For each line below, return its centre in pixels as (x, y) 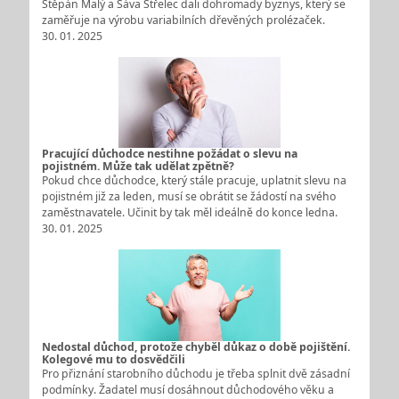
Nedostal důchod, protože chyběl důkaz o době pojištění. (195, 346)
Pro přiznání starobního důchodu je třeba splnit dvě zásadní (195, 373)
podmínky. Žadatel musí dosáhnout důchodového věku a (187, 389)
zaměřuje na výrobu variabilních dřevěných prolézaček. (183, 20)
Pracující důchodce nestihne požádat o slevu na (169, 154)
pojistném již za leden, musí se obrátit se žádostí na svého (188, 197)
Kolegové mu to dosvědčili (113, 359)
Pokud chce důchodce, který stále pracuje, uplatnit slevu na (194, 181)
